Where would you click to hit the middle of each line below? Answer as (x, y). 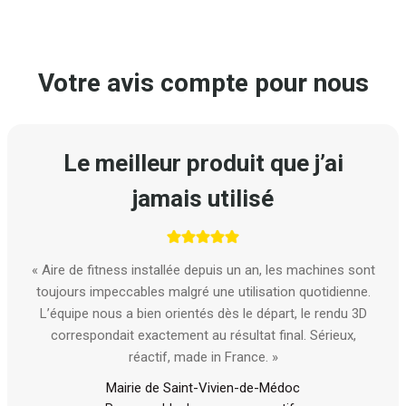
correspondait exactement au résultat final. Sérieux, (203, 335)
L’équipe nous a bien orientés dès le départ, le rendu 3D (203, 313)
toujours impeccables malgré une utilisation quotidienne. (203, 291)
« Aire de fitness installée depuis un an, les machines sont (203, 270)
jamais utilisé (203, 198)
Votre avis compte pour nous (203, 82)
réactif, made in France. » (203, 357)
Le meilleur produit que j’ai (203, 163)
